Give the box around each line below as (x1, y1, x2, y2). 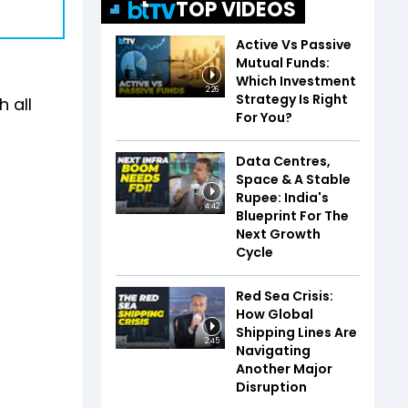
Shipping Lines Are (236, 323, 357, 342)
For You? (236, 108, 292, 127)
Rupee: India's (236, 189, 329, 207)
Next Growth (236, 225, 321, 243)
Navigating (236, 342, 311, 360)
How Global (236, 305, 313, 323)
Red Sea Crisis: (236, 287, 333, 305)
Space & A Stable (236, 170, 351, 189)
